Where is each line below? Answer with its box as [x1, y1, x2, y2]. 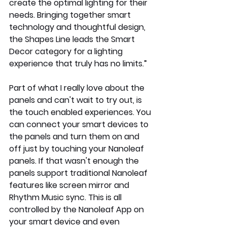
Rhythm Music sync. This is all [9, 192, 124, 204]
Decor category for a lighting [9, 46, 125, 58]
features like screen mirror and [9, 179, 131, 192]
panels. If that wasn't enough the [9, 155, 141, 167]
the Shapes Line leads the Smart [9, 33, 137, 46]
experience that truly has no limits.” [9, 58, 147, 70]
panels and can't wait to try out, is [9, 94, 144, 106]
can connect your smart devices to [9, 119, 150, 131]
